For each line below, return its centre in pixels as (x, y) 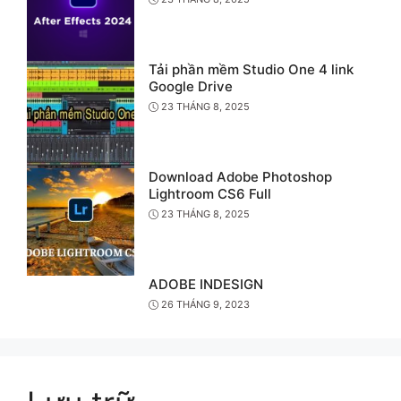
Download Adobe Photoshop (240, 176)
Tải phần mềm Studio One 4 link (251, 69)
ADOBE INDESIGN (206, 284)
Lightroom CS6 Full (210, 193)
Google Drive (191, 86)
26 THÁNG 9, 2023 (205, 305)
